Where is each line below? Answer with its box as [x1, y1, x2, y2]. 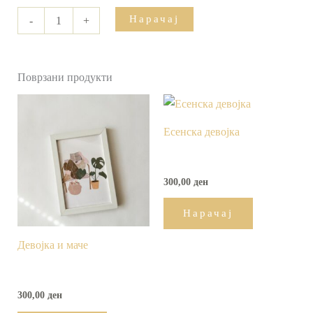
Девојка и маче [17, 239, 88, 252]
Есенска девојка [163, 125, 240, 138]
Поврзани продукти [17, 71, 112, 83]
